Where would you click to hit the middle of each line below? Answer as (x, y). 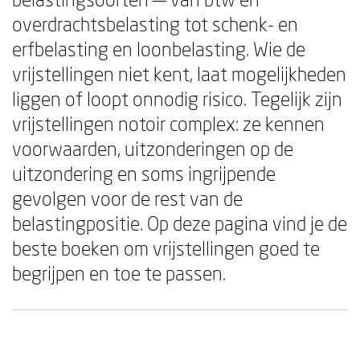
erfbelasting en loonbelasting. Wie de (159, 49)
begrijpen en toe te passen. (119, 273)
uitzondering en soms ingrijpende (144, 173)
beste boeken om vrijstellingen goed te (166, 248)
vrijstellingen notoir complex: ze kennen (168, 123)
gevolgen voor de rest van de (127, 198)
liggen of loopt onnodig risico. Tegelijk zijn (177, 98)
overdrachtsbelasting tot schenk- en (155, 24)
